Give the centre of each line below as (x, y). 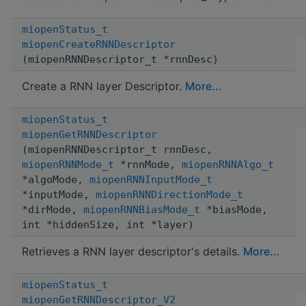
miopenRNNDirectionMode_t (169, 194)
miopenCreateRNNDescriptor (99, 44)
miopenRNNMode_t (68, 164)
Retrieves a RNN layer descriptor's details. (133, 251)
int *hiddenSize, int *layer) (108, 224)
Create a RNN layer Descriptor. (103, 86)
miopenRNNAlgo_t (228, 164)
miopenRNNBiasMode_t (142, 209)
